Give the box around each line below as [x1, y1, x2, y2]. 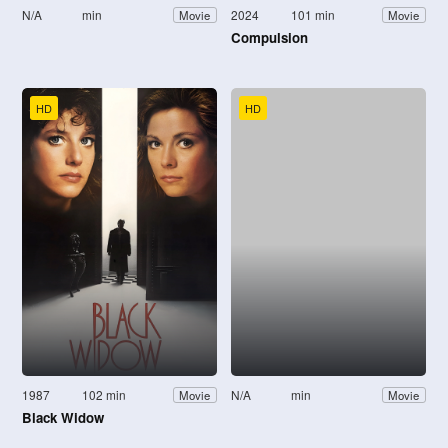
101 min [291, 6, 336, 24]
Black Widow [22, 408, 104, 428]
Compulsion [231, 28, 308, 48]
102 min [82, 386, 127, 404]
